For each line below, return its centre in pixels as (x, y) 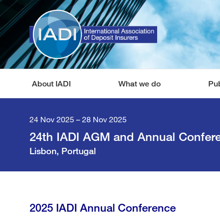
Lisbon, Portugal (63, 151)
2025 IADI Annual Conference (103, 207)
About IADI (51, 83)
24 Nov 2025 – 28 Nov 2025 (78, 119)
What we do (139, 83)
